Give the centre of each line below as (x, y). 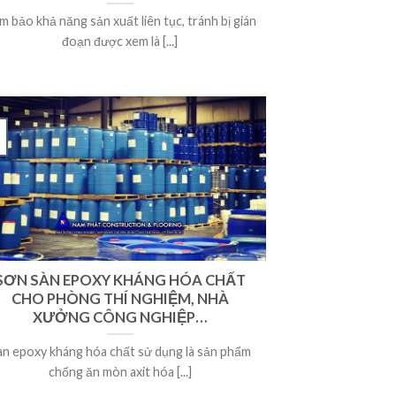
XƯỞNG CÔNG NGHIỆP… (120, 317)
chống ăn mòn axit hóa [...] (120, 372)
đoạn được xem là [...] (120, 41)
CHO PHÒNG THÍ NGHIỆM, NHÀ (120, 298)
